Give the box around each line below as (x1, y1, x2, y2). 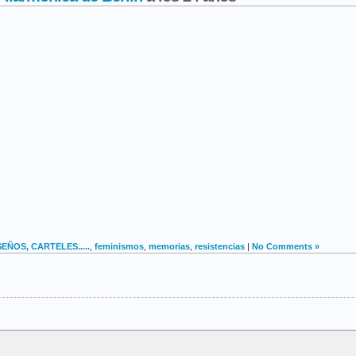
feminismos (95, 241, 144, 251)
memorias (149, 241, 190, 251)
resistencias (195, 241, 245, 251)
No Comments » (252, 241, 319, 251)
